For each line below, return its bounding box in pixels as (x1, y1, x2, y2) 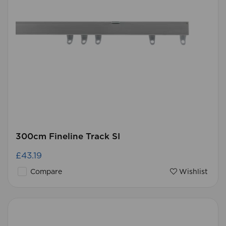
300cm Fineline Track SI (16, 132, 120, 141)
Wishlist (177, 168, 208, 176)
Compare (28, 168, 62, 176)
